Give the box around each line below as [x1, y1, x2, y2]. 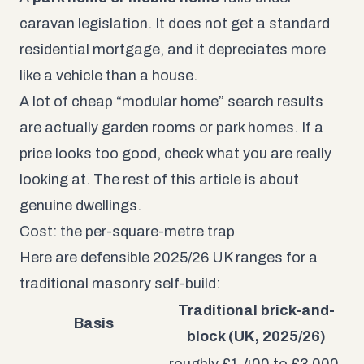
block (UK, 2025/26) [187, 327, 326, 344]
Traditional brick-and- [178, 301, 335, 318]
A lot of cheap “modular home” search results [19, 93, 323, 110]
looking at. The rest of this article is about [19, 171, 299, 188]
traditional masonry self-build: [19, 275, 220, 292]
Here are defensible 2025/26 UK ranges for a [19, 249, 318, 266]
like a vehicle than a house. [19, 67, 197, 84]
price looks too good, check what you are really [19, 145, 331, 162]
